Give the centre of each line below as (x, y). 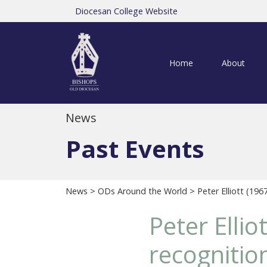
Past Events (135, 149)
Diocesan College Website (126, 11)
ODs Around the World (142, 191)
